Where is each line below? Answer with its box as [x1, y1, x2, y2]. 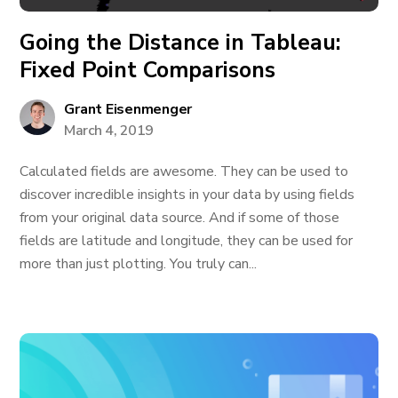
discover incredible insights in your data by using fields [20, 185, 355, 204]
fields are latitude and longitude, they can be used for [20, 231, 354, 251]
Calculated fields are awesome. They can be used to [20, 162, 349, 181]
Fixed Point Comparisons [20, 55, 276, 85]
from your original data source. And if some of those [20, 208, 340, 227]
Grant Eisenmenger [64, 99, 193, 119]
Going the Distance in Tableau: [20, 28, 342, 58]
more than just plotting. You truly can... [20, 254, 258, 274]
